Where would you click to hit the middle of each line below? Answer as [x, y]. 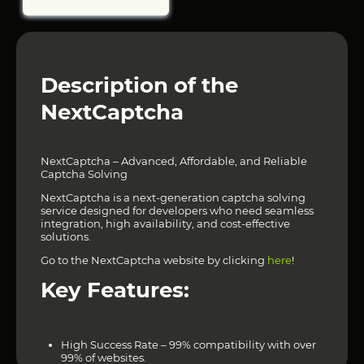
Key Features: [115, 290]
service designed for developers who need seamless [177, 211]
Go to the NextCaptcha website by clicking [154, 260]
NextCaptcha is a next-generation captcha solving [173, 198]
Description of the [139, 86]
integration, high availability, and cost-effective [165, 224]
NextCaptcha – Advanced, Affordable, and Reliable [174, 161]
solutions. [66, 237]
